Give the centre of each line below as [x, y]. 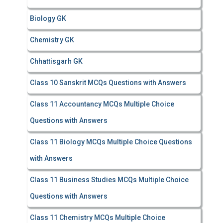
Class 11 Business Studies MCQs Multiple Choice [109, 180]
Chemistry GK [52, 40]
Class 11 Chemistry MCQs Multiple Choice [98, 218]
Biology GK [48, 18]
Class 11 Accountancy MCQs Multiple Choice [102, 104]
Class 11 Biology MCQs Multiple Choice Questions [111, 142]
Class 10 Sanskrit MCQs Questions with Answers [108, 83]
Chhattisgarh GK [56, 61]
